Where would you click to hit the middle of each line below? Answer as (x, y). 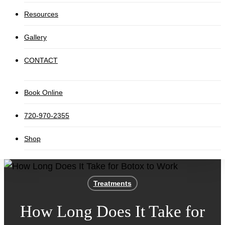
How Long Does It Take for (113, 212)
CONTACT (41, 60)
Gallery (35, 37)
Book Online (43, 92)
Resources (41, 14)
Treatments (112, 183)
